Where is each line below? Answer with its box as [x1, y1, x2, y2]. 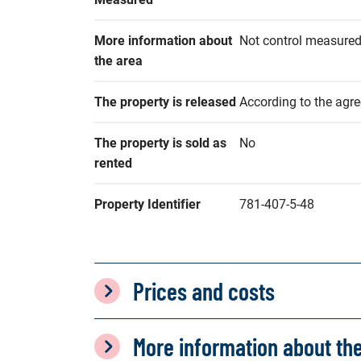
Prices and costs [133, 276, 275, 305]
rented [94, 156, 132, 171]
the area [94, 53, 143, 68]
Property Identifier [94, 197, 201, 212]
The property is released [94, 94, 236, 110]
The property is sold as [94, 135, 226, 151]
